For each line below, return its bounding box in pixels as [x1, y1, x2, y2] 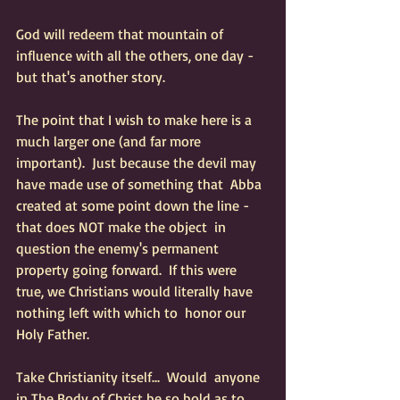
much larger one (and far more [16, 132, 208, 150]
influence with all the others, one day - [16, 46, 257, 64]
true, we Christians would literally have [16, 282, 256, 300]
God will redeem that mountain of [16, 25, 227, 43]
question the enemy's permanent [16, 239, 222, 257]
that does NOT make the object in [16, 218, 229, 236]
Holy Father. [16, 325, 96, 343]
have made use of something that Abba [16, 175, 265, 193]
